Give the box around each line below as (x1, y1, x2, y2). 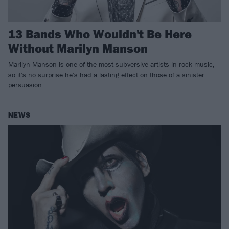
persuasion (8, 80, 42, 90)
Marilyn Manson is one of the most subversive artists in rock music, (8, 60, 215, 70)
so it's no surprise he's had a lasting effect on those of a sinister (8, 70, 204, 80)
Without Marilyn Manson (8, 40, 148, 56)
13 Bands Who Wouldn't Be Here (8, 26, 192, 42)
